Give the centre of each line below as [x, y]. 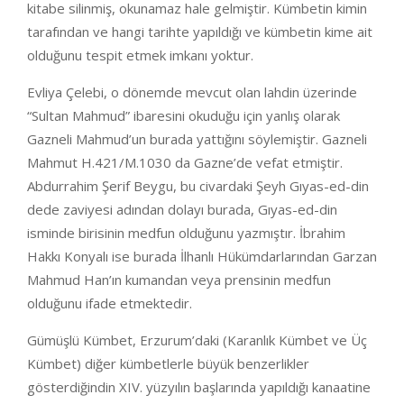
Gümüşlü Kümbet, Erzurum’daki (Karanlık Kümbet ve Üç [197, 340]
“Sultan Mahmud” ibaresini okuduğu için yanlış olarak [184, 115]
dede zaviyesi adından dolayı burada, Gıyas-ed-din [182, 209]
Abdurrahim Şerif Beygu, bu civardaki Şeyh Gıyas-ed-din [198, 186]
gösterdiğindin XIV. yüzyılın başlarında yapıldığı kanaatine [199, 387]
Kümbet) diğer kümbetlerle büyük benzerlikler [168, 363]
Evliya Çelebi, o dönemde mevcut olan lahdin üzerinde [192, 92]
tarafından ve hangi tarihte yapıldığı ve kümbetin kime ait [200, 32]
